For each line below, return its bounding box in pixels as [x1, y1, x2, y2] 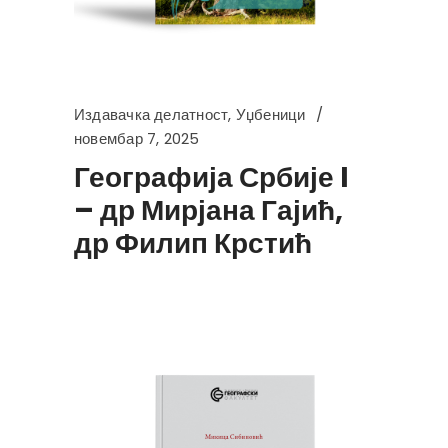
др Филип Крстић [74, 224, 312, 264]
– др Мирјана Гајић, [74, 191, 343, 231]
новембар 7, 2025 [74, 128, 200, 150]
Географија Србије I [74, 158, 349, 198]
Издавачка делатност [74, 104, 229, 126]
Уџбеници [235, 104, 306, 126]
